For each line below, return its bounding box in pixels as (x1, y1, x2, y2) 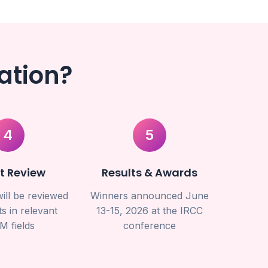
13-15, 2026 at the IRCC (96, 205, 203, 217)
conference (123, 220, 176, 232)
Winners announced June (90, 190, 209, 202)
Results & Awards (101, 165, 197, 180)
